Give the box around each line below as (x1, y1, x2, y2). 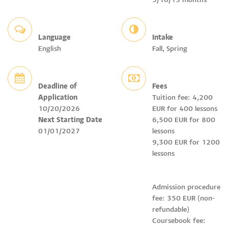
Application (38, 95, 77, 102)
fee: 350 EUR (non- (152, 195, 215, 203)
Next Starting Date (38, 117, 102, 124)
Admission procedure (152, 184, 220, 191)
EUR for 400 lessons (152, 106, 217, 113)
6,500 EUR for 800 (152, 117, 215, 124)
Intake (152, 35, 173, 42)
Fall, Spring (152, 46, 187, 53)
